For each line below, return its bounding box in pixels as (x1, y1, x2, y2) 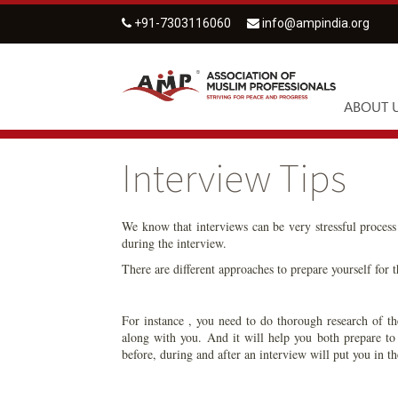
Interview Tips (122, 153, 346, 203)
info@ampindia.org (262, 16, 370, 30)
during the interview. (122, 235, 227, 252)
